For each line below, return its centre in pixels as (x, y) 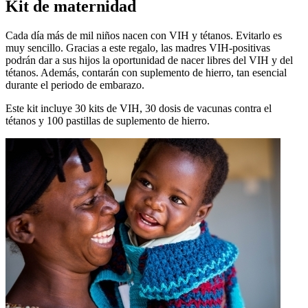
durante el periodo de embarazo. (75, 85)
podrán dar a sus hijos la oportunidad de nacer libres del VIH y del (149, 60)
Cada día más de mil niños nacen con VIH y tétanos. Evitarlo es (144, 36)
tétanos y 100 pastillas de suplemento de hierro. (108, 121)
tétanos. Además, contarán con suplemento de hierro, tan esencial (146, 73)
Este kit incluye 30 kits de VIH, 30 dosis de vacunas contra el (139, 109)
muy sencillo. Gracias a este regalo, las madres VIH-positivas (138, 48)
